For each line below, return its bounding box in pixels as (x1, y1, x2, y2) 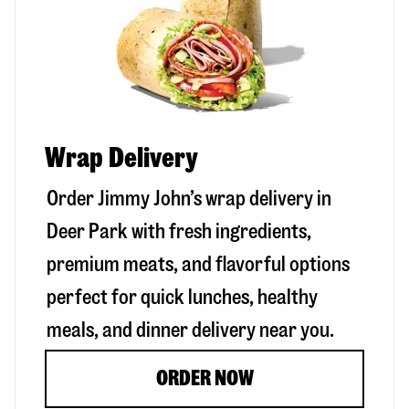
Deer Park (47, 220, 128, 242)
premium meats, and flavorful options (47, 253, 350, 275)
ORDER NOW (155, 367, 254, 389)
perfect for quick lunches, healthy (47, 286, 318, 308)
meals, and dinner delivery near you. (47, 319, 334, 341)
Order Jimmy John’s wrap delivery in (47, 187, 331, 209)
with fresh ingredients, (128, 220, 311, 242)
